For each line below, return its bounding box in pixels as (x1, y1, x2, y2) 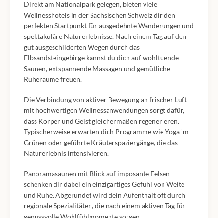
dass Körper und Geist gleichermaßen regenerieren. (24, 117, 179, 125)
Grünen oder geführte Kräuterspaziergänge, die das (24, 138, 178, 146)
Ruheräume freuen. (24, 75, 82, 83)
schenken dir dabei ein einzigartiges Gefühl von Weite (24, 180, 184, 188)
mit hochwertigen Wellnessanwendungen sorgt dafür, (24, 106, 184, 114)
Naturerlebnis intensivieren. (24, 149, 109, 157)
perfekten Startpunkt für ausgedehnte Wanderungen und (24, 21, 194, 30)
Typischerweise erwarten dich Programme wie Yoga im (24, 127, 189, 136)
